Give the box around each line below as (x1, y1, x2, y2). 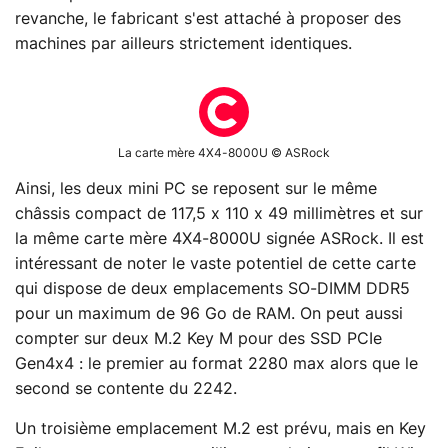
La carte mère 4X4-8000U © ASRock (118, 146, 330, 159)
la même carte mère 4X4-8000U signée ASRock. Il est (15, 230, 424, 247)
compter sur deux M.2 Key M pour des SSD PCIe (15, 330, 382, 347)
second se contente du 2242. (15, 380, 237, 397)
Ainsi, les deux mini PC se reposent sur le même (15, 180, 377, 197)
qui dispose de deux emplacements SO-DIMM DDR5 (15, 280, 410, 297)
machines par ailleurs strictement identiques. (15, 35, 352, 52)
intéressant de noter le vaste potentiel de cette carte (15, 255, 416, 272)
